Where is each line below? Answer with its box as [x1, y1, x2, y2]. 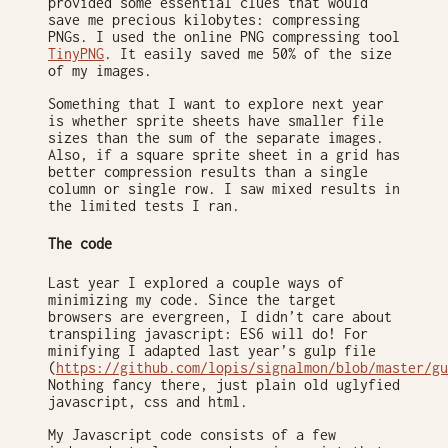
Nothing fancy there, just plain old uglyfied [48, 375, 400, 393]
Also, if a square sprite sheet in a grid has [48, 146, 400, 164]
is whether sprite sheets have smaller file [48, 112, 384, 130]
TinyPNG [48, 45, 104, 63]
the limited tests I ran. [48, 197, 240, 215]
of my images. [48, 62, 152, 80]
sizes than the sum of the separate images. [48, 129, 384, 147]
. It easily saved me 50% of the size [104, 45, 392, 63]
